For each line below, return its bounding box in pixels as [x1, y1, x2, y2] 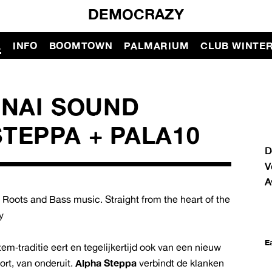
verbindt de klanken [139, 257, 225, 270]
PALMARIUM [124, 39, 189, 52]
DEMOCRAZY [88, 4, 184, 23]
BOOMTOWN [49, 39, 113, 52]
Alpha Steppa [75, 257, 140, 270]
